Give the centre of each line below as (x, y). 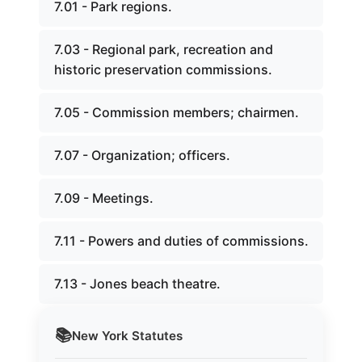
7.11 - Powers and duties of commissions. (181, 241)
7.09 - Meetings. (104, 198)
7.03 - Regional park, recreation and (164, 49)
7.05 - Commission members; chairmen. (177, 112)
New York (100, 335)
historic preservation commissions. (163, 69)
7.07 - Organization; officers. (142, 155)
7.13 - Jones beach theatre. (137, 284)
